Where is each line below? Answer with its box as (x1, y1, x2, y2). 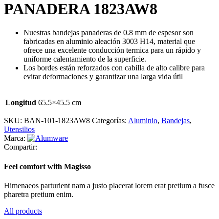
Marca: (4, 134, 25, 143)
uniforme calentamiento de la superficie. (23, 55, 146, 64)
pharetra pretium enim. (4, 190, 73, 198)
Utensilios (4, 125, 35, 134)
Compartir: (4, 143, 37, 152)
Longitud (5, 98, 36, 107)
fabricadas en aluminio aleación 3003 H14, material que (23, 37, 195, 46)
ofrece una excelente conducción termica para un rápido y (23, 46, 201, 55)
